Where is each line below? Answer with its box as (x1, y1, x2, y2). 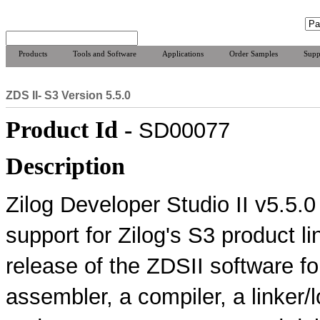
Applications (162, 49, 204, 58)
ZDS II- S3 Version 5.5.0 (6, 89, 131, 101)
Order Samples (229, 49, 278, 58)
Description (6, 153, 125, 179)
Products (19, 49, 47, 58)
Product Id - (6, 116, 139, 143)
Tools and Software (73, 49, 136, 58)
